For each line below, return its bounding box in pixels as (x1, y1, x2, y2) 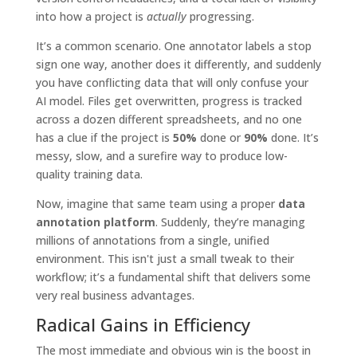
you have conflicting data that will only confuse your (35, 74, 308, 90)
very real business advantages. (35, 287, 194, 303)
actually (146, 8, 186, 24)
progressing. (186, 8, 254, 24)
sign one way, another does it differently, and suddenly (35, 56, 321, 72)
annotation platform (35, 214, 155, 229)
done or (196, 129, 244, 145)
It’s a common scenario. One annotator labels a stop (35, 37, 312, 53)
